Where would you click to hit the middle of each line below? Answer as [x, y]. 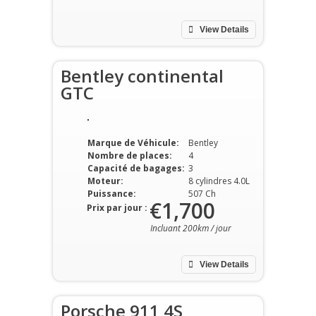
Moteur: [105, 181]
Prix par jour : [117, 207]
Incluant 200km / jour [191, 228]
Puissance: [111, 193]
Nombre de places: [129, 155]
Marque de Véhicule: [133, 142]
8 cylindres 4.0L [219, 181]
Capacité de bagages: [136, 168]
